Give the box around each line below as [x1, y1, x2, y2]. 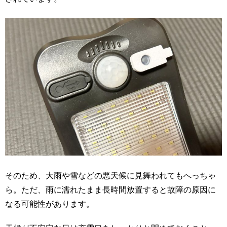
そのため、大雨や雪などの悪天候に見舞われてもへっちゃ [5, 169, 216, 181]
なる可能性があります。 [5, 198, 94, 210]
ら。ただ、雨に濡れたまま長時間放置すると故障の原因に [5, 183, 216, 196]
